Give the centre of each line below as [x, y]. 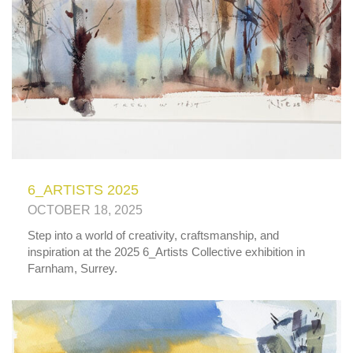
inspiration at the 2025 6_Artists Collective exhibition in [166, 251]
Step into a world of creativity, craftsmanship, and [153, 235]
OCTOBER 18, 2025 [85, 210]
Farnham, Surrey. [72, 268]
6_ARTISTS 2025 [83, 190]
